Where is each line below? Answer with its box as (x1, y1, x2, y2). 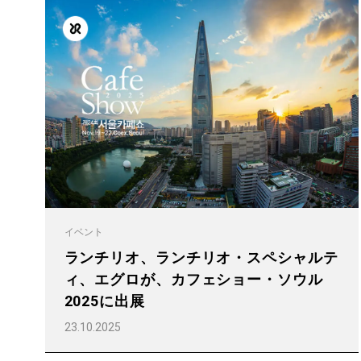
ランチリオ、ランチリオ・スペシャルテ (64, 248, 338, 266)
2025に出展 (64, 292, 145, 309)
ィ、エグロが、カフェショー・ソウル (64, 270, 323, 288)
